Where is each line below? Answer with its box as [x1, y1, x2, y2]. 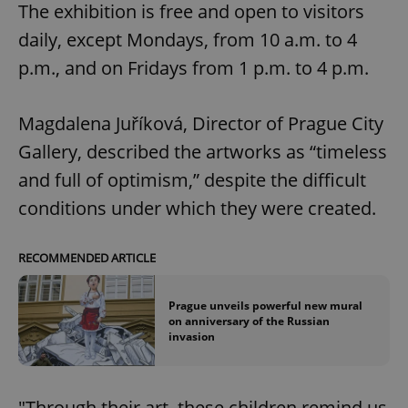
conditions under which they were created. [18, 195, 376, 220]
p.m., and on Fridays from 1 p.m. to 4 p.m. [18, 55, 369, 80]
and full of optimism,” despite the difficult [18, 167, 366, 192]
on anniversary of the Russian [168, 312, 330, 329]
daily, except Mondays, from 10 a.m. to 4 [18, 26, 357, 52]
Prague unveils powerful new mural [168, 297, 362, 313]
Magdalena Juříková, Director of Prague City [18, 110, 383, 136]
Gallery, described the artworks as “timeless [18, 138, 387, 164]
